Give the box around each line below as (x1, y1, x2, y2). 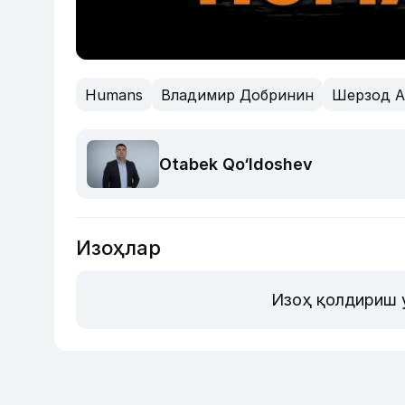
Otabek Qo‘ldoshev (159, 155, 313, 174)
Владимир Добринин (161, 85, 314, 104)
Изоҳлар (76, 236, 161, 260)
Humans (85, 85, 143, 104)
